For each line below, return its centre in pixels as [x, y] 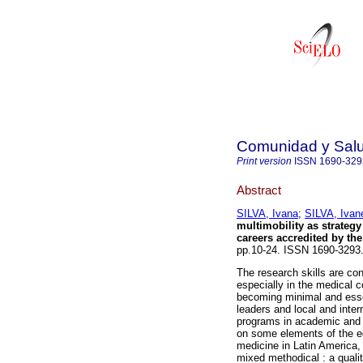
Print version [264, 161]
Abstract [259, 190]
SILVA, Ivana [267, 214]
